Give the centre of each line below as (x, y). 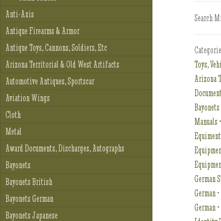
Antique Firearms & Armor (42, 31)
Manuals (206, 122)
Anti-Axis (20, 14)
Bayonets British (29, 182)
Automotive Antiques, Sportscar (50, 81)
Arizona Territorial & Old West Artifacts (62, 65)
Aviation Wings (28, 98)
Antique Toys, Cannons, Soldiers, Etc (56, 48)
